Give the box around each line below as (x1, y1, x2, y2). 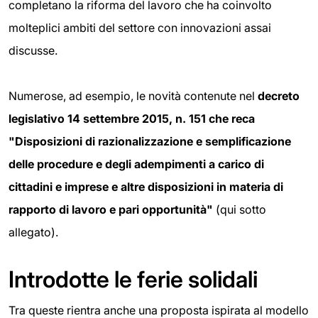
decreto (258, 89, 300, 104)
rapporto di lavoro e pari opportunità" (9, 202, 216, 217)
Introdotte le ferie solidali (9, 265, 258, 294)
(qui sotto (216, 202, 266, 217)
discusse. (9, 43, 57, 58)
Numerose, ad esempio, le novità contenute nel (9, 89, 258, 104)
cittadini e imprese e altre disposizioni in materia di (9, 180, 283, 194)
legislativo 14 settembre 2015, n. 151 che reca (9, 111, 255, 126)
